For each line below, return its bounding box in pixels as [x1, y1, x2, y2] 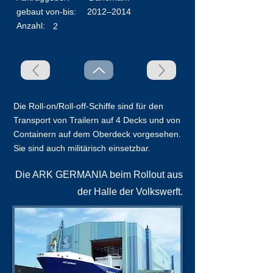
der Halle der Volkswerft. [77, 186, 183, 197]
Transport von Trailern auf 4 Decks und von [13, 115, 180, 125]
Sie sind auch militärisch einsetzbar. [13, 143, 151, 153]
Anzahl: [16, 21, 45, 30]
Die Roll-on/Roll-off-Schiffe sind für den [13, 101, 163, 111]
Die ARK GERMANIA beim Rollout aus [15, 169, 183, 180]
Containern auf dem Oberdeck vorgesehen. [13, 129, 181, 139]
